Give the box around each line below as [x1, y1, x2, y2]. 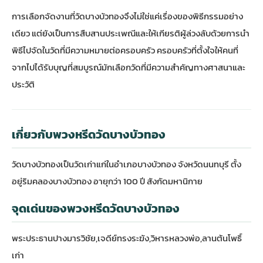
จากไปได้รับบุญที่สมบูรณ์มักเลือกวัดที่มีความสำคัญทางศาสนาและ [12, 60, 245, 74]
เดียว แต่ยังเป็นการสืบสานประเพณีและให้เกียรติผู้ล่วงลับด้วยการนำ [12, 26, 249, 40]
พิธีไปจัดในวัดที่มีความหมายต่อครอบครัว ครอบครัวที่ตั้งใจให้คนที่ [12, 43, 238, 57]
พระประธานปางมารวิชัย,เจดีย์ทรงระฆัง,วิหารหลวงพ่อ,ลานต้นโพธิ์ [12, 231, 242, 245]
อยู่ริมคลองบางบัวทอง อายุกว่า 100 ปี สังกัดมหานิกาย [12, 174, 203, 188]
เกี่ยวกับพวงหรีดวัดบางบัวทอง [12, 125, 166, 143]
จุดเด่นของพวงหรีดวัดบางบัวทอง [12, 199, 180, 217]
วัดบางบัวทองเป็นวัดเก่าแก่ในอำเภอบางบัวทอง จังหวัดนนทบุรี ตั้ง [12, 157, 241, 171]
